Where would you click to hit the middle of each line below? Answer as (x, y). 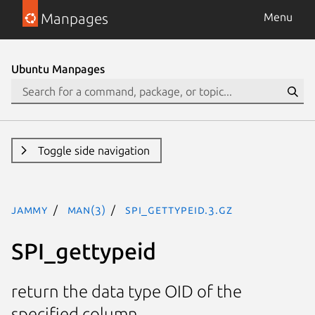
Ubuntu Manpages (58, 69)
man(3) (86, 210)
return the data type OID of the (127, 292)
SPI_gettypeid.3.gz (179, 210)
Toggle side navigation (94, 150)
